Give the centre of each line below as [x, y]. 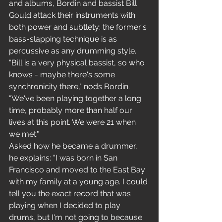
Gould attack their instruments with [73, 15]
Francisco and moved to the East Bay [78, 170]
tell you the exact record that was [71, 194]
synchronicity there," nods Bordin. [70, 86]
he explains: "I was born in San [64, 158]
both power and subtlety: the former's [79, 27]
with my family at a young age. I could [79, 182]
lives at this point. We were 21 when [73, 122]
